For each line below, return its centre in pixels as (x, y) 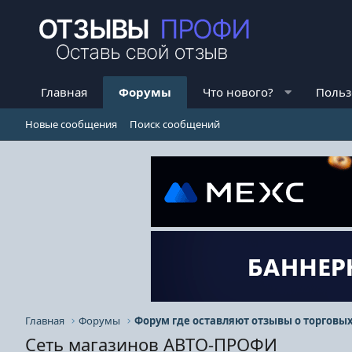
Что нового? (238, 92)
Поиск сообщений (175, 124)
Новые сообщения (71, 124)
